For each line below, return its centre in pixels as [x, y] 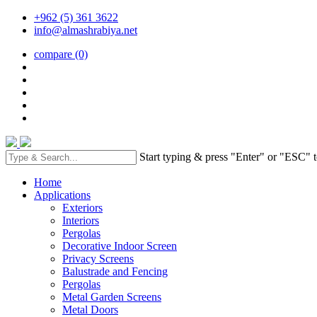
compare [54, 54]
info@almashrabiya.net [86, 30]
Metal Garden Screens [112, 297]
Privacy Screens [98, 259]
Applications [62, 195]
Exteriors [82, 208]
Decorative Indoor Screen [120, 246]
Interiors [81, 220]
